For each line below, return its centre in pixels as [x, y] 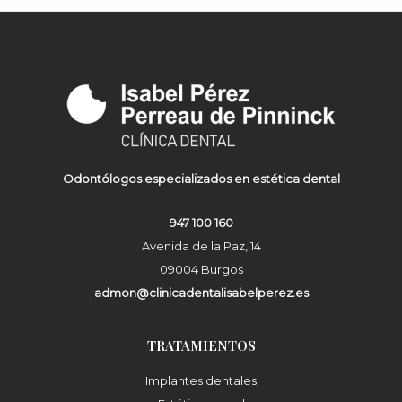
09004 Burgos [201, 269]
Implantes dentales [201, 380]
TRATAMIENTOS [201, 345]
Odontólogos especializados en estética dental [201, 179]
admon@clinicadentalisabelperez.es [201, 293]
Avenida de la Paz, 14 [201, 246]
